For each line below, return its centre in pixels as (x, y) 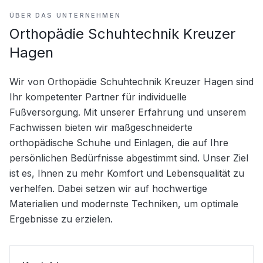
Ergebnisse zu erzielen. (61, 219)
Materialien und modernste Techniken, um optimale (124, 204)
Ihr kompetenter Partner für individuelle (98, 97)
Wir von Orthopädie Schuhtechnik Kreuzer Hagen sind (131, 82)
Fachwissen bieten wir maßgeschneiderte (101, 127)
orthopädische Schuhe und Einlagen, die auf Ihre (119, 143)
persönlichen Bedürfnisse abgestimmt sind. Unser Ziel (129, 158)
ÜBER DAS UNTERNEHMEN (65, 15)
